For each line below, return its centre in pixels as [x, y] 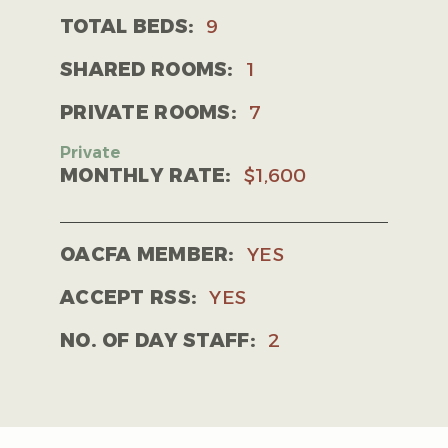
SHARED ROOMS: [147, 70]
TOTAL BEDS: [127, 27]
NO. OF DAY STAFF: [158, 341]
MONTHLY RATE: [146, 176]
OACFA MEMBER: [147, 255]
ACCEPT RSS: [129, 298]
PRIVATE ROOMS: [148, 113]
